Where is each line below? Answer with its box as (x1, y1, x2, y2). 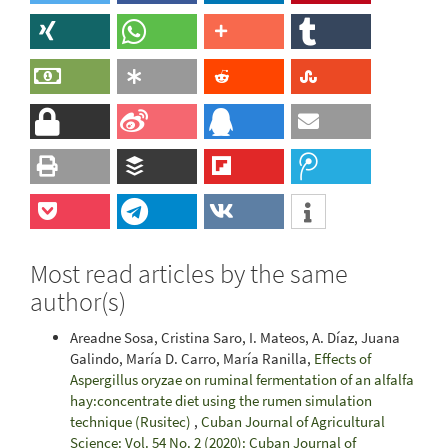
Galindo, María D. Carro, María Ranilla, (70, 348, 314, 368)
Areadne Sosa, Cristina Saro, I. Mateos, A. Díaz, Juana (70, 327, 400, 347)
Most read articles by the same (30, 257, 348, 290)
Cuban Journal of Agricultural (201, 411, 385, 431)
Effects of (314, 348, 371, 368)
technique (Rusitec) (70, 411, 194, 431)
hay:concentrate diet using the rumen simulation (70, 390, 372, 410)
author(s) (30, 285, 126, 318)
